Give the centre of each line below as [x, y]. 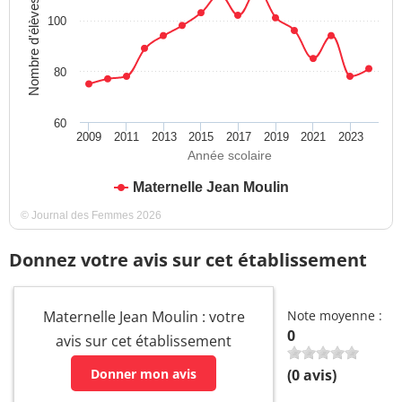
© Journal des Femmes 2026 [91, 216]
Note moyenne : [335, 316]
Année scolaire [229, 156]
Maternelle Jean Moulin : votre [144, 317]
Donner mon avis [144, 373]
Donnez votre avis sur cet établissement [188, 260]
